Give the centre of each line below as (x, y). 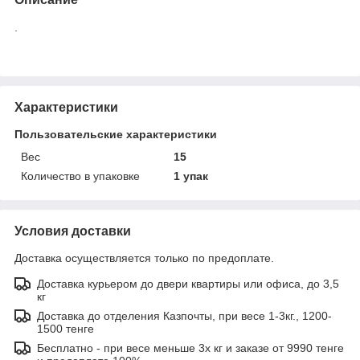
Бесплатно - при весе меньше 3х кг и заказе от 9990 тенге (190, 348)
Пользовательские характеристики (116, 134)
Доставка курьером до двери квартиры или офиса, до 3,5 (188, 283)
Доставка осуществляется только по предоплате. (144, 258)
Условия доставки (73, 231)
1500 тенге (65, 328)
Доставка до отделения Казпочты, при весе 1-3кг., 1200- (184, 315)
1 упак (191, 176)
